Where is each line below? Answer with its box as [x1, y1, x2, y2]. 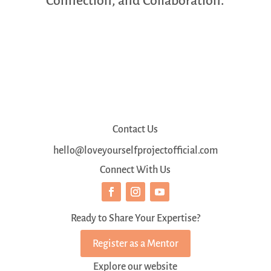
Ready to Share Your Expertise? [70, 212, 200, 224]
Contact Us [113, 123, 158, 135]
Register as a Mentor [92, 238, 178, 249]
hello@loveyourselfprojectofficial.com [53, 145, 218, 157]
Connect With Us [100, 165, 171, 176]
